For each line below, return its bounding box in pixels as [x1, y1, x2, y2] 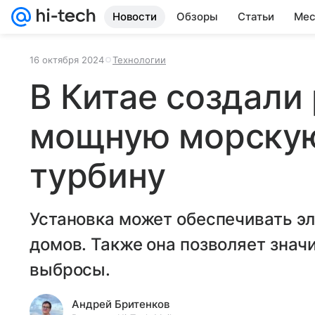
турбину [30, 155, 166, 196]
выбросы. [30, 259, 111, 280]
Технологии [112, 54, 166, 65]
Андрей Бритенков [72, 297, 169, 311]
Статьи [238, 10, 274, 23]
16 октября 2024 [30, 54, 104, 65]
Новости [112, 10, 157, 23]
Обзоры [176, 10, 218, 23]
